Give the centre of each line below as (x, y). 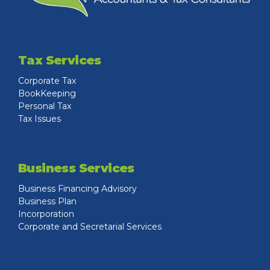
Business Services (76, 168)
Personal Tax (45, 106)
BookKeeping (47, 93)
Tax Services (60, 60)
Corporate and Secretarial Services (90, 226)
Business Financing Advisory (77, 188)
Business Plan (47, 201)
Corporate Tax (47, 80)
